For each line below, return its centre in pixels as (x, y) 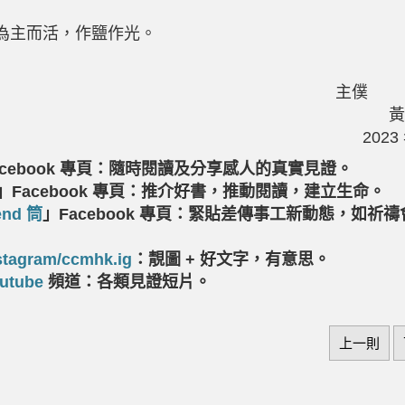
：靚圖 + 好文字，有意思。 (231, 260)
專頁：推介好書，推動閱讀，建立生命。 (236, 192)
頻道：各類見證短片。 (129, 283)
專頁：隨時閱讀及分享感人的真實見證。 (206, 170)
